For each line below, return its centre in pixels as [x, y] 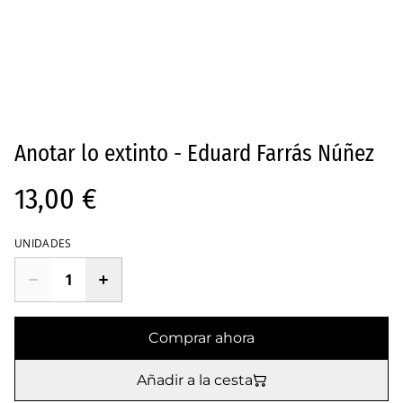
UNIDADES [43, 244]
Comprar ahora [201, 338]
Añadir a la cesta [194, 381]
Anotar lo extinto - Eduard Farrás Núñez [194, 154]
